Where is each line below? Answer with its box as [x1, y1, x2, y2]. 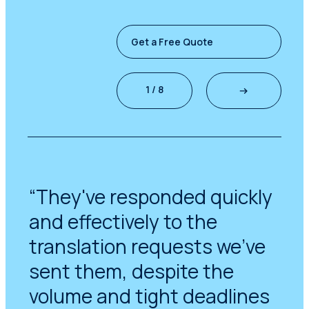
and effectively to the [28, 208, 217, 235]
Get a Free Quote [131, 34, 214, 48]
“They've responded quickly [28, 183, 272, 210]
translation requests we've [28, 232, 266, 259]
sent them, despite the [28, 257, 234, 284]
